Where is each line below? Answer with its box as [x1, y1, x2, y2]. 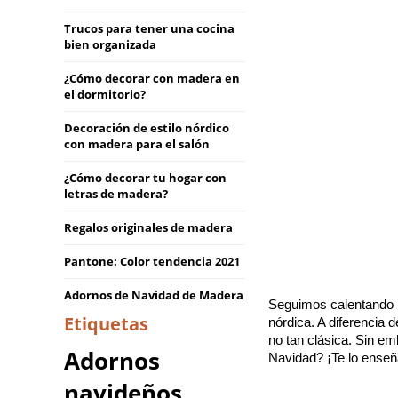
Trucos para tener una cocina [64, 20, 235, 36]
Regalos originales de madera [64, 219, 233, 235]
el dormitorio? [64, 86, 146, 102]
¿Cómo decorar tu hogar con [64, 170, 227, 186]
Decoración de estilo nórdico [64, 120, 229, 136]
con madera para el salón [64, 136, 210, 152]
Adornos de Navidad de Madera [64, 287, 243, 303]
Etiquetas [64, 312, 148, 336]
